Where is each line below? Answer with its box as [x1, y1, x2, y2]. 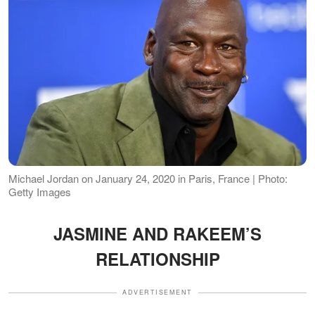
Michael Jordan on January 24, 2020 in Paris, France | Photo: [8, 171, 288, 186]
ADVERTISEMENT [122, 288, 193, 297]
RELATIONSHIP [95, 247, 220, 271]
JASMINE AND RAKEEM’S [53, 221, 262, 246]
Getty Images [8, 184, 71, 200]
